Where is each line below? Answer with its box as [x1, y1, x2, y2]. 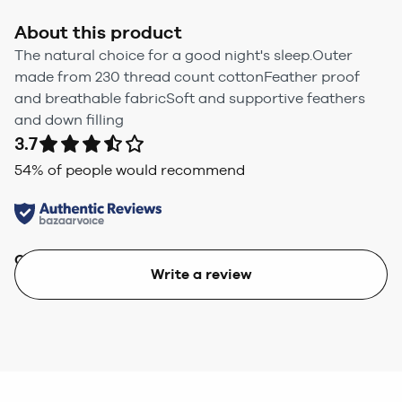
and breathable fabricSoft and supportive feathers [14, 89, 365, 107]
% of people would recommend [31, 161, 245, 179]
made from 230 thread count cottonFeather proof [14, 67, 360, 85]
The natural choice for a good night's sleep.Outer [14, 46, 353, 64]
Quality [14, 250, 66, 268]
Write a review [150, 265, 252, 283]
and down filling [14, 110, 124, 128]
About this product [14, 21, 182, 43]
